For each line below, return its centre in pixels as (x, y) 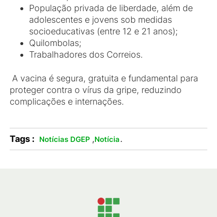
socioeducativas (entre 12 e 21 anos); (103, 31)
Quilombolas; (55, 43)
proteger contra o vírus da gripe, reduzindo (96, 90)
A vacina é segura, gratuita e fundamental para (104, 78)
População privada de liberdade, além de (111, 8)
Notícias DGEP (65, 139)
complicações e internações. (67, 101)
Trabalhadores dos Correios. (86, 54)
